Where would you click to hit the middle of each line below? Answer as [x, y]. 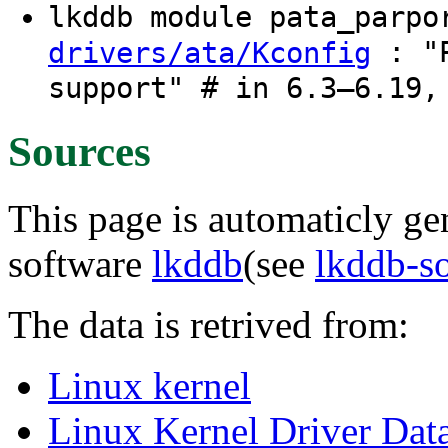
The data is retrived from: [208, 324]
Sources [79, 151]
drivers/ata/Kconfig [209, 53]
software [80, 263]
